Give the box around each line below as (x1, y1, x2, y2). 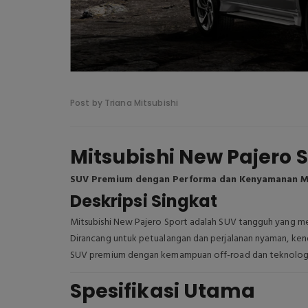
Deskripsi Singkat (70, 190, 218, 212)
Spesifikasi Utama (70, 278, 256, 305)
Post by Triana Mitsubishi (70, 97, 178, 109)
